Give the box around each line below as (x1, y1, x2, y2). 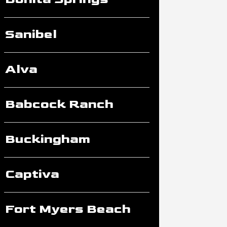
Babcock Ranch (5, 96, 113, 112)
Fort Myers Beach (5, 201, 131, 217)
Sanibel (5, 26, 57, 42)
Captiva (5, 166, 59, 182)
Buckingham (5, 131, 90, 147)
